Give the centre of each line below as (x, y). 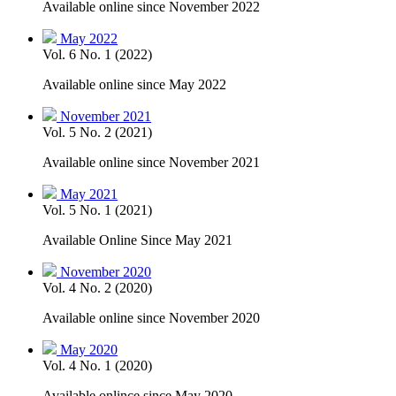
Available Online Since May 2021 (137, 240)
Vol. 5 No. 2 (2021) (97, 132)
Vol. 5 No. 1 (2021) (97, 209)
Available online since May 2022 (134, 84)
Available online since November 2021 (151, 162)
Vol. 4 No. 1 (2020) (97, 365)
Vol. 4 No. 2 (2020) (97, 287)
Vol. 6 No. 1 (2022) (97, 54)
